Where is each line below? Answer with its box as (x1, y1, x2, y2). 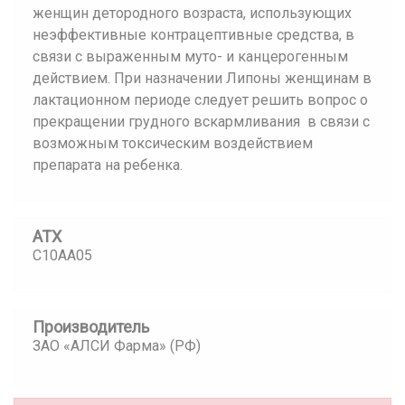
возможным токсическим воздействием (33, 135, 313, 152)
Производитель (33, 317, 149, 336)
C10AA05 (33, 247, 92, 264)
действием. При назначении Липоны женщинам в (33, 70, 372, 87)
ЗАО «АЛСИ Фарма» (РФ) (33, 337, 201, 354)
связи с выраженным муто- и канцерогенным (33, 48, 348, 65)
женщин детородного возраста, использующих (33, 5, 352, 22)
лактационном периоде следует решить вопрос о (33, 91, 368, 108)
